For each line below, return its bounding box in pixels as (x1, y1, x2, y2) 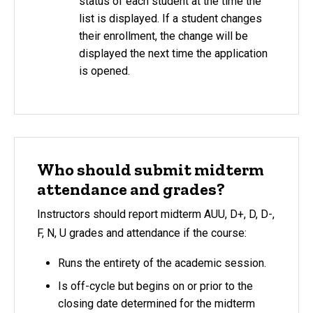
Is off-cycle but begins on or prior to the (58, 279, 253, 293)
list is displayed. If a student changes (79, 11, 262, 25)
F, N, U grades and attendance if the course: (37, 226, 247, 240)
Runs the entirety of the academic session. (58, 256, 269, 270)
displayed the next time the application (79, 46, 268, 60)
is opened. (79, 64, 130, 78)
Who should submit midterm (37, 159, 264, 180)
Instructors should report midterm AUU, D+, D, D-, (37, 208, 275, 221)
